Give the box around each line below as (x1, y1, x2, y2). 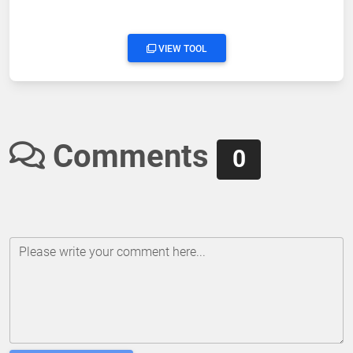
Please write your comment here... (19, 243, 206, 259)
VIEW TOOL (155, 43, 207, 55)
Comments (45, 138, 217, 176)
